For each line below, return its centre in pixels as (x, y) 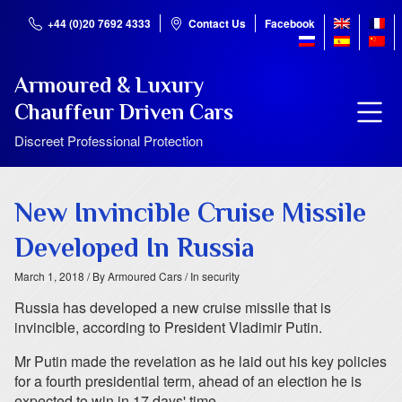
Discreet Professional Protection (109, 140)
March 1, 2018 (49, 276)
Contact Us (217, 23)
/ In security (211, 276)
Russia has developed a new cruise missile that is (173, 307)
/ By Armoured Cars (133, 276)
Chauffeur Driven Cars (124, 112)
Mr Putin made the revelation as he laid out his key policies (201, 361)
